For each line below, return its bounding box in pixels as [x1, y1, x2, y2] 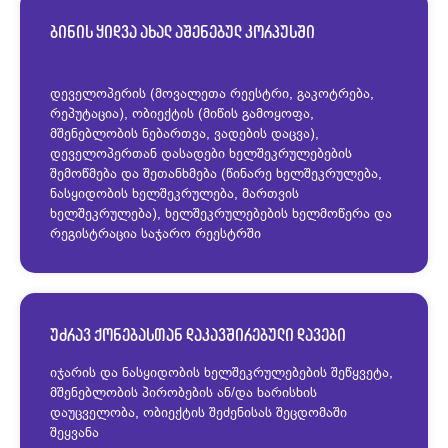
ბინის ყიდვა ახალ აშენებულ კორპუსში [50, 21, 315, 43]
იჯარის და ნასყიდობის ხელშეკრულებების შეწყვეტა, [50, 364, 393, 380]
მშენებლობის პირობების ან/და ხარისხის [50, 384, 317, 400]
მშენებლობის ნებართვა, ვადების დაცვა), [50, 125, 319, 141]
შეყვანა [50, 424, 99, 440]
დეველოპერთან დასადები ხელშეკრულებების [50, 145, 352, 161]
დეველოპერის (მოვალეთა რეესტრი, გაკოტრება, [50, 85, 374, 101]
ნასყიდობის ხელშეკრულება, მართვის [50, 185, 299, 201]
